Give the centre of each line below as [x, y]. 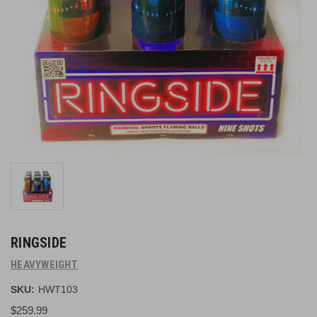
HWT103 [58, 289]
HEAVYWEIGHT [44, 264]
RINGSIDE [39, 243]
